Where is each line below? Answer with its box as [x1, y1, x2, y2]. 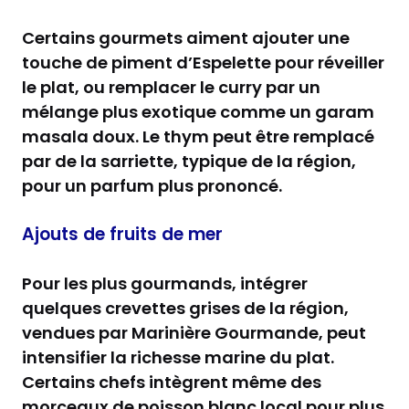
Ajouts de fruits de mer [22, 222, 223, 247]
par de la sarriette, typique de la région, [22, 150, 356, 173]
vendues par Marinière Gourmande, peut [22, 321, 366, 345]
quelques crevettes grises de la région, [22, 297, 349, 320]
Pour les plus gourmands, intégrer [22, 272, 308, 296]
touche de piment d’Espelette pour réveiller [22, 51, 384, 75]
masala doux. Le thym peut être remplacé [22, 125, 374, 149]
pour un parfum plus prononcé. [22, 174, 282, 198]
